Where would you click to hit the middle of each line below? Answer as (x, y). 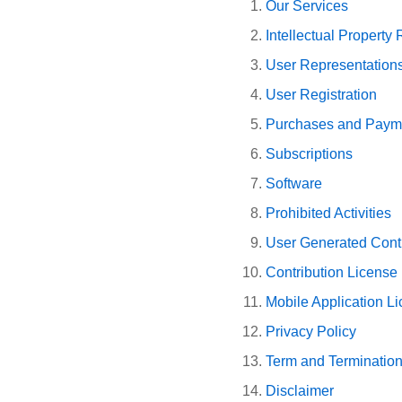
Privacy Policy (311, 331)
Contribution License (332, 272)
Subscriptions (309, 153)
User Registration (321, 94)
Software (294, 183)
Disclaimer (300, 390)
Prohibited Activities (328, 213)
